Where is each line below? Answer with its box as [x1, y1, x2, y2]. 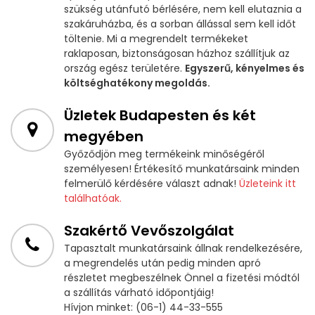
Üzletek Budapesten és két [64, 105, 256, 126]
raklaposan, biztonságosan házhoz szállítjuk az [64, 46, 290, 61]
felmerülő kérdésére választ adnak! [64, 176, 239, 191]
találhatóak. [64, 191, 122, 206]
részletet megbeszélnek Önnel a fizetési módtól [64, 271, 300, 285]
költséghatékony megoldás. [64, 76, 210, 91]
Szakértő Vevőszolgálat [64, 221, 234, 241]
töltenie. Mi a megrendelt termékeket [64, 32, 248, 46]
